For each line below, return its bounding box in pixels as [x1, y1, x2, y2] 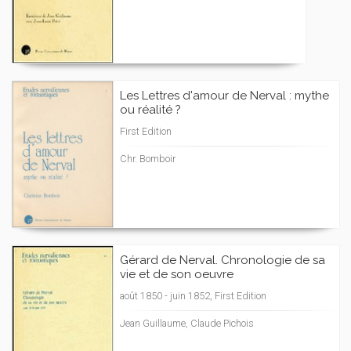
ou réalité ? [120, 103, 181, 117]
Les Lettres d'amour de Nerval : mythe [120, 89, 329, 103]
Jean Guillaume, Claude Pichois [120, 317, 254, 329]
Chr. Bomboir [120, 153, 175, 165]
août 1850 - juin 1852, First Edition [120, 290, 266, 302]
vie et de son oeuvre [120, 267, 233, 281]
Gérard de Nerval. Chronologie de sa [120, 253, 325, 267]
